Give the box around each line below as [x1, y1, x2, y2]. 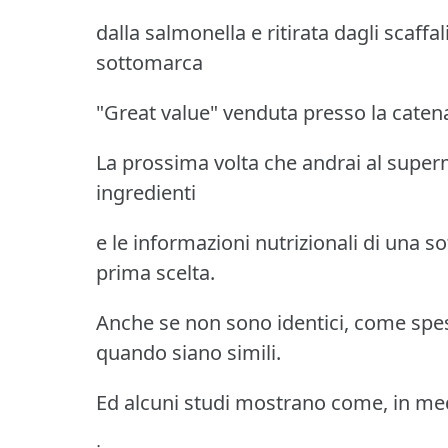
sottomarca [96, 48, 203, 76]
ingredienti [96, 178, 196, 206]
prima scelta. [96, 258, 215, 286]
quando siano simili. [96, 338, 281, 366]
